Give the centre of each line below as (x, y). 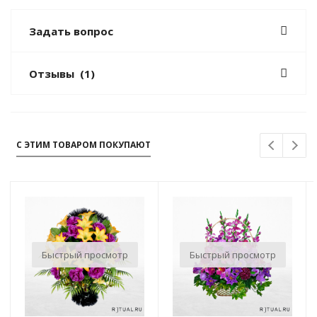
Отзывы (52, 74)
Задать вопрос (71, 31)
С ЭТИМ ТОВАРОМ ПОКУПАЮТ (83, 145)
